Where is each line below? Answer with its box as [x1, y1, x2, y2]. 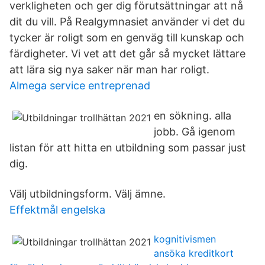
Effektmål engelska [9, 203, 105, 216]
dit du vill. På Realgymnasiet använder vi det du [9, 15, 245, 28]
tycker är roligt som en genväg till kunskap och [9, 31, 244, 44]
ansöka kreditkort [154, 247, 234, 259]
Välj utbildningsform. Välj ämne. [9, 188, 166, 200]
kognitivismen [154, 233, 216, 245]
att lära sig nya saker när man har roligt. [9, 63, 209, 76]
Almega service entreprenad [9, 79, 150, 92]
